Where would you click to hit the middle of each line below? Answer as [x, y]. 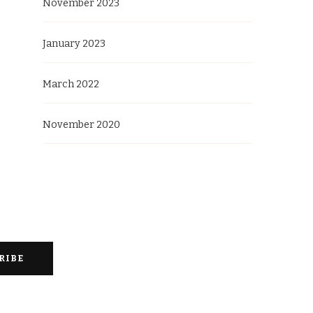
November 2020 [81, 124]
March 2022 [71, 84]
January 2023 [74, 43]
